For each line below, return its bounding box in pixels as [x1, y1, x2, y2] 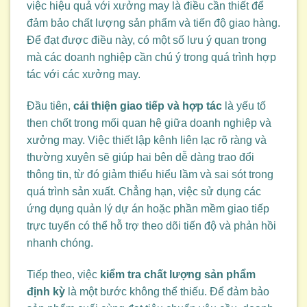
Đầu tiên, [27, 100, 73, 112]
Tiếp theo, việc [27, 268, 100, 280]
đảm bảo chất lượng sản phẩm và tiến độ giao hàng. [27, 17, 280, 29]
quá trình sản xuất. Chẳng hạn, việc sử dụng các [27, 186, 261, 198]
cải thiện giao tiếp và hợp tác [73, 100, 222, 112]
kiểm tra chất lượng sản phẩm [100, 268, 256, 280]
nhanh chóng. [27, 237, 93, 249]
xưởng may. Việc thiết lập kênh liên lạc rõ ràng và [27, 134, 267, 147]
